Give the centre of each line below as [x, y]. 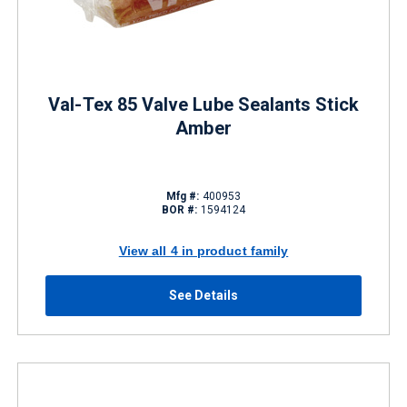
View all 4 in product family [203, 250]
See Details [203, 295]
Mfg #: [183, 196]
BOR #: [179, 210]
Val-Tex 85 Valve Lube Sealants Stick [203, 104]
